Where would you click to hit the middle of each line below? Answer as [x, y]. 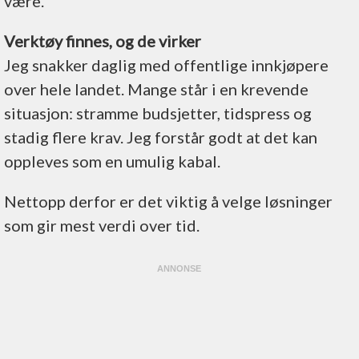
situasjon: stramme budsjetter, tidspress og [158, 113]
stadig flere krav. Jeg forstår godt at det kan [161, 137]
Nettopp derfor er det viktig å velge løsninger [168, 201]
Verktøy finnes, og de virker [103, 40]
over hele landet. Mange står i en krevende [156, 89]
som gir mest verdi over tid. [102, 225]
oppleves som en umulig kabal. [112, 161]
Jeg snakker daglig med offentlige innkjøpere [166, 65]
